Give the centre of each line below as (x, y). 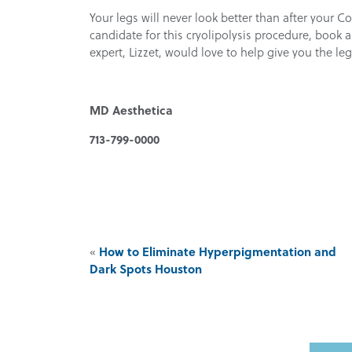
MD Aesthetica (132, 110)
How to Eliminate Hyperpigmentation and (218, 252)
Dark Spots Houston (146, 269)
